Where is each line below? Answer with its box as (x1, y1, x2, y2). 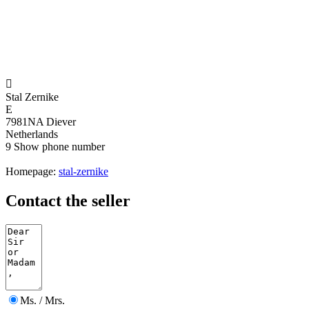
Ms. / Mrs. (20, 295, 65, 307)
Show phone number (14, 141, 105, 153)
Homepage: (6, 166, 59, 178)
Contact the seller (6, 192, 130, 210)
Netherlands (6, 128, 58, 141)
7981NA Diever (6, 116, 76, 128)
